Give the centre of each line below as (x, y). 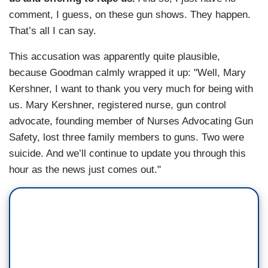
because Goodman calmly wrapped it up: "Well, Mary (127, 73)
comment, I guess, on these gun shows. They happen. (130, 15)
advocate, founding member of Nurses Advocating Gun (131, 121)
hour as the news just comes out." (85, 170)
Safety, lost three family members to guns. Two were (127, 138)
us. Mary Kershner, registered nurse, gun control (118, 105)
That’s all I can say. (53, 31)
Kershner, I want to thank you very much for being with (131, 89)
